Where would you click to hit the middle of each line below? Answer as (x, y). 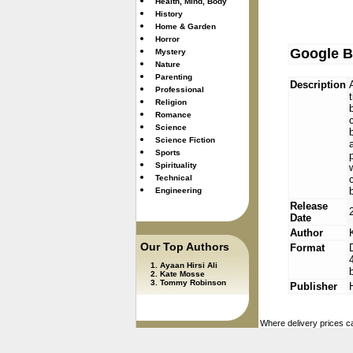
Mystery (171, 52)
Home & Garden (186, 26)
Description (318, 85)
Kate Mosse (182, 274)
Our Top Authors (185, 247)
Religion (171, 102)
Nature (168, 64)
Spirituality (176, 165)
